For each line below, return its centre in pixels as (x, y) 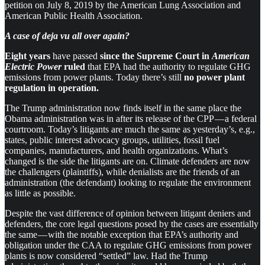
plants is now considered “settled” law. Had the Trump (106, 256)
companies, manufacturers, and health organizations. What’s (116, 150)
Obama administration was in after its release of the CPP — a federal (131, 118)
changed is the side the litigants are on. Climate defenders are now (127, 161)
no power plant (214, 77)
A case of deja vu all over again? (67, 35)
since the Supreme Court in (155, 56)
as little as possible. (40, 193)
